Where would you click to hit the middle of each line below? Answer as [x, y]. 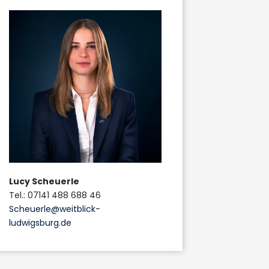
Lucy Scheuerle [44, 182]
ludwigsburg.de [40, 223]
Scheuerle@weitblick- [54, 209]
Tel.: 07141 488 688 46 [55, 195]
